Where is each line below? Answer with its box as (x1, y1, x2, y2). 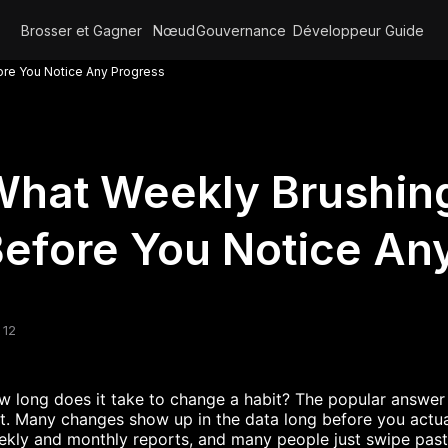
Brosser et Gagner (21, 21, 142, 39)
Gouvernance (196, 21, 286, 39)
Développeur (293, 21, 381, 39)
